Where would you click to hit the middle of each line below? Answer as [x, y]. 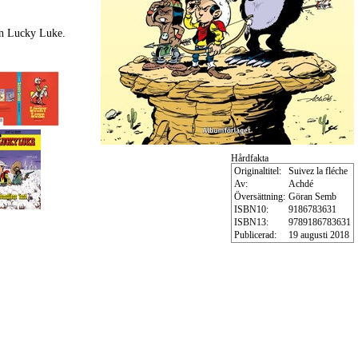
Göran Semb [312, 196]
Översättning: [259, 196]
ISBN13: [251, 222]
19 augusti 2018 [318, 235]
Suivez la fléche [318, 171]
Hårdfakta [249, 158]
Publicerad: [255, 235]
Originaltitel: [257, 171]
